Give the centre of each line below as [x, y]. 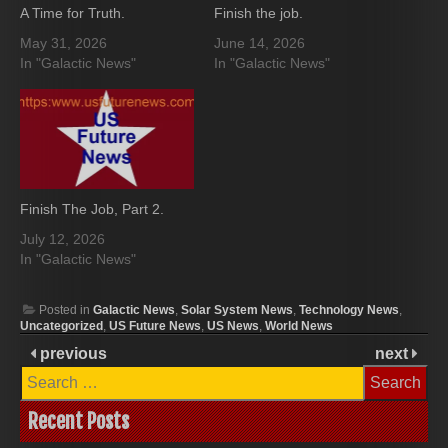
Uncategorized [61, 325]
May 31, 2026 [63, 43]
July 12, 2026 [62, 238]
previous [71, 353]
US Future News [155, 325]
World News [299, 325]
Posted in [66, 309]
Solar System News [237, 309]
